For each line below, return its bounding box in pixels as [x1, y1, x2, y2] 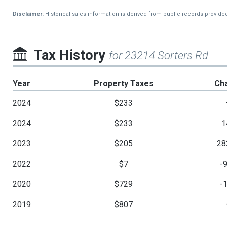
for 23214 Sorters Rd [109, 49, 208, 62]
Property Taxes [93, 79, 154, 89]
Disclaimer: [13, 11, 44, 18]
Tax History [33, 47, 109, 64]
